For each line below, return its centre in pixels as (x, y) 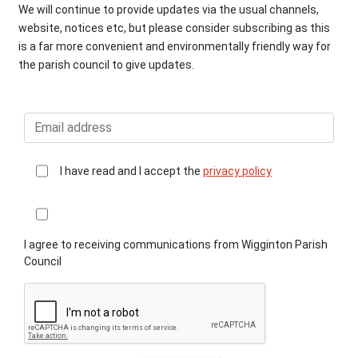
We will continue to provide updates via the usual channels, (169, 9)
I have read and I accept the (131, 171)
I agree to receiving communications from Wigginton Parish (176, 244)
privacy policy (237, 171)
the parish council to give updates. (107, 64)
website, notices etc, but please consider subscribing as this (175, 28)
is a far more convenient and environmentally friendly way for (175, 46)
